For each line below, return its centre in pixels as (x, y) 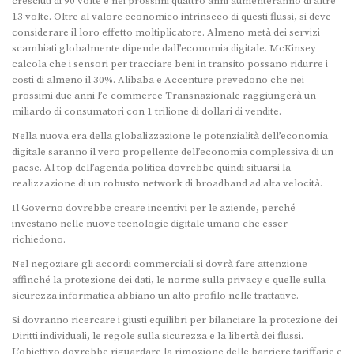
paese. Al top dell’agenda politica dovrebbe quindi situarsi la (151, 167)
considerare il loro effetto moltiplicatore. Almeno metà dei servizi (166, 32)
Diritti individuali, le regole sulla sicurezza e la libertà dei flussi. (158, 335)
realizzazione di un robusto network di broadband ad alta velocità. (167, 183)
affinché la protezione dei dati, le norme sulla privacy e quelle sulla (169, 279)
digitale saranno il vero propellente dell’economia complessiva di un (173, 151)
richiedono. (39, 239)
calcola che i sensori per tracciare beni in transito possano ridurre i (170, 64)
